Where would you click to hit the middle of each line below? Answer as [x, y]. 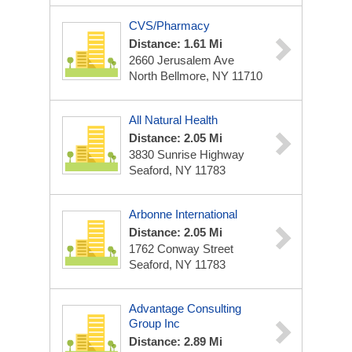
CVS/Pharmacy [169, 26]
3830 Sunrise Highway [187, 154]
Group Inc [154, 323]
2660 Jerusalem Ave [181, 60]
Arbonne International [183, 214]
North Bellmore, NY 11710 [196, 76]
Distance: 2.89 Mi [176, 341]
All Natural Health [173, 120]
